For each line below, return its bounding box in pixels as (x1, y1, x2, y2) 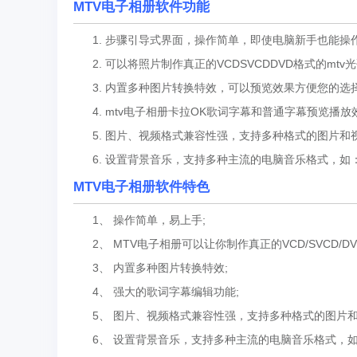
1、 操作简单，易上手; (73, 214, 206, 226)
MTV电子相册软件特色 (73, 179, 210, 194)
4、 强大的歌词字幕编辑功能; (73, 285, 239, 298)
